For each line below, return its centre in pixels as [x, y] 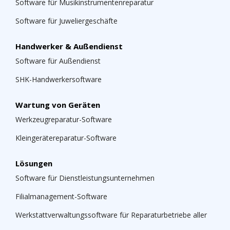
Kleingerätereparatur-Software [66, 138]
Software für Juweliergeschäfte [66, 21]
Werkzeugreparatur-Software [64, 119]
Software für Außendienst [58, 61]
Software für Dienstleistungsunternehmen [85, 178]
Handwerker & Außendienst [69, 46]
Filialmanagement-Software [61, 196]
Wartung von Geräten [58, 104]
